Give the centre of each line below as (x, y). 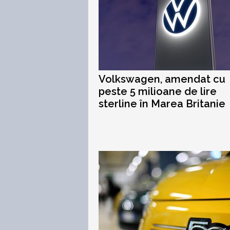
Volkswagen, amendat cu (162, 79)
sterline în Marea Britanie (162, 104)
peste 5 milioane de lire (158, 92)
